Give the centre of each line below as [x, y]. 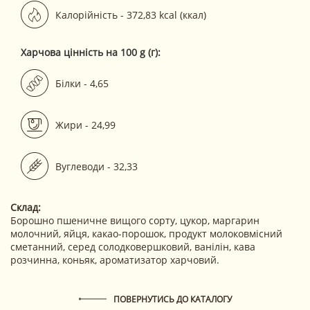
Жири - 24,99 [85, 125]
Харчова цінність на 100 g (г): [91, 53]
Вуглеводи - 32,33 [97, 166]
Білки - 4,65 [82, 83]
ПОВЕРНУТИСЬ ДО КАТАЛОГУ [172, 300]
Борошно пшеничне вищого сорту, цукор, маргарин [135, 221]
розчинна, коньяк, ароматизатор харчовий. [115, 260]
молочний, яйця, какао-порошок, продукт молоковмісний [146, 234]
